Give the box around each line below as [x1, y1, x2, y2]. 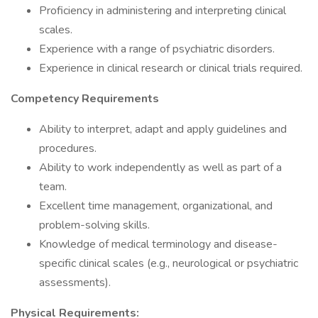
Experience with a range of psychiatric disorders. [39, 41, 275, 57]
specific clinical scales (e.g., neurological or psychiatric [39, 256, 298, 271]
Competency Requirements [11, 91, 159, 106]
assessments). [39, 275, 111, 290]
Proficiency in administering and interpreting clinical [39, 3, 286, 18]
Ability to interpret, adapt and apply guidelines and [39, 121, 287, 137]
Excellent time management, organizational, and [39, 198, 273, 214]
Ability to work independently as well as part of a [39, 160, 282, 175]
